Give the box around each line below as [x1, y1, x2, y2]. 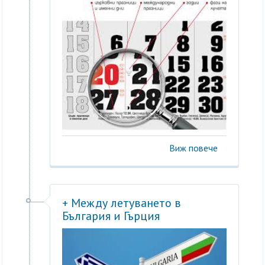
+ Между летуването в [62, 195, 182, 211]
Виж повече [169, 142, 218, 154]
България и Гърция [62, 208, 160, 224]
